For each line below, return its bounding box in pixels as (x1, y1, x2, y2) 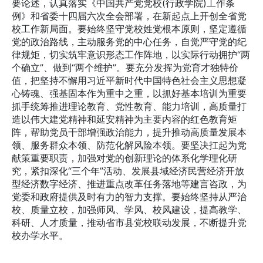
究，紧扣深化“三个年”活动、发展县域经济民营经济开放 (12, 165, 244, 177)
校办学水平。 (12, 230, 68, 242)
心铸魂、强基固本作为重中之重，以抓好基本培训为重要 (12, 87, 247, 100)
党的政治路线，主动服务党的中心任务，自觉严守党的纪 (12, 36, 247, 48)
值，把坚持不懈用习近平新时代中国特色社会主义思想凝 (12, 75, 247, 87)
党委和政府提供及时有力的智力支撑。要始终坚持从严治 (12, 191, 247, 203)
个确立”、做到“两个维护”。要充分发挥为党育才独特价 (12, 62, 238, 74)
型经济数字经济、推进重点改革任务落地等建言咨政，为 (12, 178, 247, 190)
